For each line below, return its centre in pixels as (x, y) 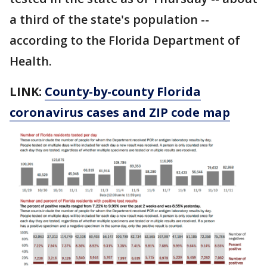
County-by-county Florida (123, 91)
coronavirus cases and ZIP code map (120, 112)
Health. (31, 61)
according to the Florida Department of (125, 40)
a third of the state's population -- (109, 19)
